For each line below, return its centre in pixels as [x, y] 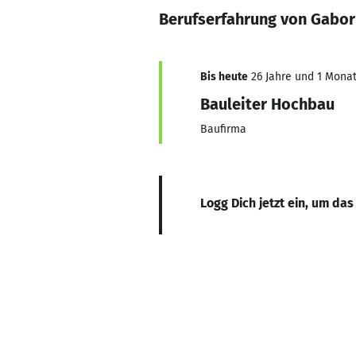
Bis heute [224, 77]
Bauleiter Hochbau [267, 104]
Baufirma [223, 129]
